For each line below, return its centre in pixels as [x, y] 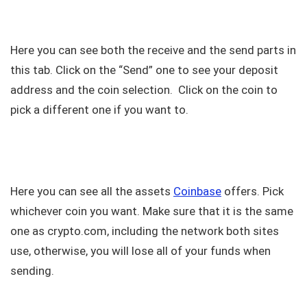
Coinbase [197, 192]
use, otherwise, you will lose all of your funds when [140, 251]
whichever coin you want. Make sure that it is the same [152, 211]
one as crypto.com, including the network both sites [145, 231]
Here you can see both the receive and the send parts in [153, 50]
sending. [32, 271]
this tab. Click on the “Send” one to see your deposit [144, 70]
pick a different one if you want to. [101, 110]
